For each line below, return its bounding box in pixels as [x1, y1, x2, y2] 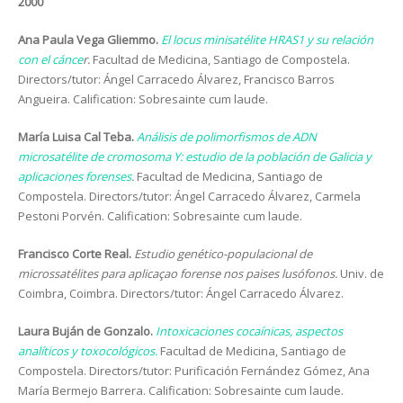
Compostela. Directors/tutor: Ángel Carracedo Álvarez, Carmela [18, 188, 361, 204]
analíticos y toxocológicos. [18, 343, 157, 359]
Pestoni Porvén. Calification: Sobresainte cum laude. [18, 208, 302, 224]
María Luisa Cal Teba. [18, 129, 137, 145]
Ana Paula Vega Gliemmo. [18, 31, 161, 48]
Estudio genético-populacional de [134, 246, 312, 262]
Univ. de [340, 265, 384, 282]
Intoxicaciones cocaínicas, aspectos [156, 323, 343, 339]
